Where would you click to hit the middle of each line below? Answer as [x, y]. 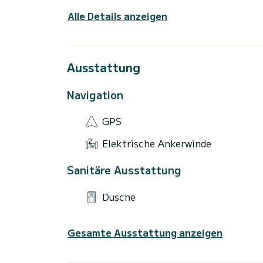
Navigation [95, 94]
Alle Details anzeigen [117, 16]
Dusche [119, 196]
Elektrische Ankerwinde [157, 143]
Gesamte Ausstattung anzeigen [145, 233]
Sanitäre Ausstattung [124, 170]
